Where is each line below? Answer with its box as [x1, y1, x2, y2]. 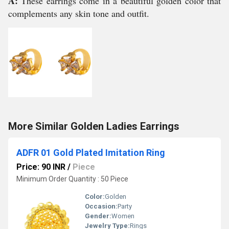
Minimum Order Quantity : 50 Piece [16, 175, 128, 183]
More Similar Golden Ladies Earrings [8, 120, 179, 132]
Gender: [85, 212, 111, 220]
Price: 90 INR [16, 162, 65, 172]
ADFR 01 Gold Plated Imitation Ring [16, 147, 165, 158]
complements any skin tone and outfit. [8, 7, 149, 19]
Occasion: [85, 202, 118, 210]
